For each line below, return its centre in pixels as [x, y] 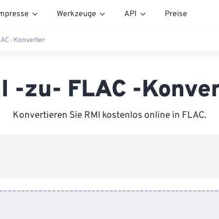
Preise [176, 14]
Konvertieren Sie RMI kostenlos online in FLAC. [109, 115]
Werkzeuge [77, 14]
